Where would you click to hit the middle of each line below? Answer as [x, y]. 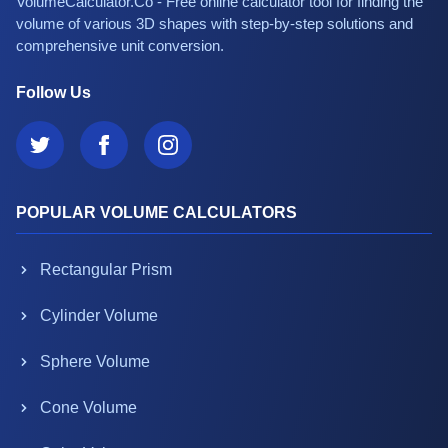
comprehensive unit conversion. [120, 45]
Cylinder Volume [99, 315]
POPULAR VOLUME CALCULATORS [156, 212]
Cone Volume [88, 407]
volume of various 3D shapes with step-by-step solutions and [214, 23]
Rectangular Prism [106, 269]
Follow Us [53, 92]
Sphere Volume [95, 361]
